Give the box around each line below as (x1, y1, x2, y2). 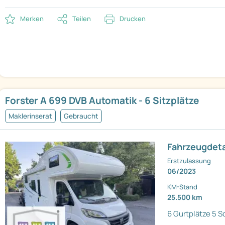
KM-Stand (167, 182, 198, 192)
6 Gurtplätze (167, 208, 211, 219)
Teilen (72, 14, 91, 24)
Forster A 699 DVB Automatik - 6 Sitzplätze (5, 94, 199, 107)
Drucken (120, 14, 146, 24)
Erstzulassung (167, 156, 211, 166)
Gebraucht (64, 111, 98, 121)
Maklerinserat (9, 111, 52, 121)
